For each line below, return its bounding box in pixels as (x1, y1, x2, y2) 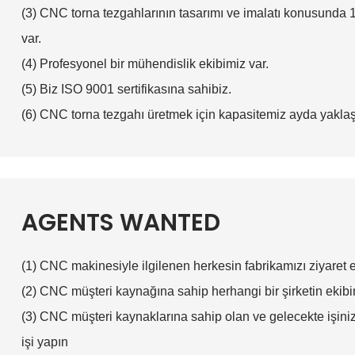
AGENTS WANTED (21, 205, 220, 239)
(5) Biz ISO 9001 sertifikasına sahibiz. (21, 82, 231, 97)
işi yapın (21, 334, 71, 349)
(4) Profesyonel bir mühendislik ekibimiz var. (21, 57, 269, 71)
